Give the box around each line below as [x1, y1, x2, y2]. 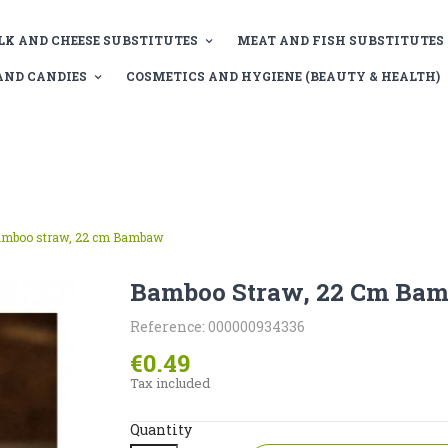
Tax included [129, 374, 210, 392]
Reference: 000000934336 [129, 317, 305, 336]
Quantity [129, 420, 192, 439]
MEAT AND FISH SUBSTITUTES [236, 32, 444, 48]
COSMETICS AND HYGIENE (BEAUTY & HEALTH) [125, 68, 440, 84]
